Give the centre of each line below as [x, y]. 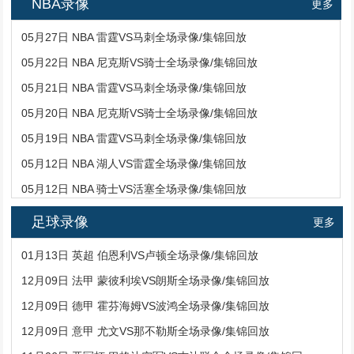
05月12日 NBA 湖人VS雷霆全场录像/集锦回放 [134, 164]
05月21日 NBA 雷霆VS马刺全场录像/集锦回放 [134, 88]
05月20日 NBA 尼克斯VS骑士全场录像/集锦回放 [140, 113]
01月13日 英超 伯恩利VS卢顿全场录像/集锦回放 [140, 256]
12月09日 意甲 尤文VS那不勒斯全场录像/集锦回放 [146, 331]
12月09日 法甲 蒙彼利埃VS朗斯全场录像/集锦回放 [146, 281]
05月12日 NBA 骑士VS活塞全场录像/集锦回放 [134, 189]
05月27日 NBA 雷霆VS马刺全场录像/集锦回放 [134, 38]
